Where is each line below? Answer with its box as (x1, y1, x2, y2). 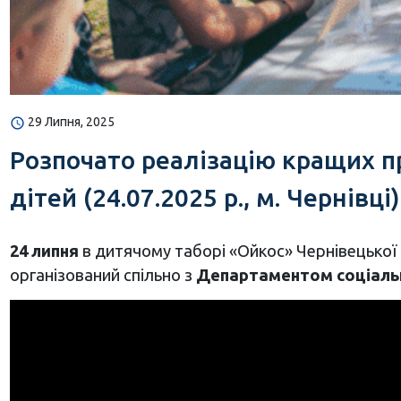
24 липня (9, 242, 79, 260)
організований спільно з (9, 266, 196, 285)
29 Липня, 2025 (27, 115, 115, 130)
